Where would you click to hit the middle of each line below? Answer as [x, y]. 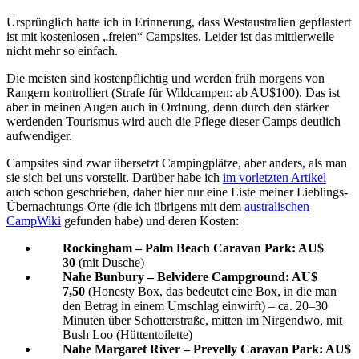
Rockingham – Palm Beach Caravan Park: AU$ [193, 248]
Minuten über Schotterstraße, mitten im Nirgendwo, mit [202, 321]
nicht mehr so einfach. [62, 51]
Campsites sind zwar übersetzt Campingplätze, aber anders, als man [177, 163]
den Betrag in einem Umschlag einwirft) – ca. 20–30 [195, 306]
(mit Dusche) [110, 263]
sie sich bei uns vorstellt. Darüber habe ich [115, 178]
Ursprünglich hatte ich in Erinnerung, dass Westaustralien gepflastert [179, 22]
